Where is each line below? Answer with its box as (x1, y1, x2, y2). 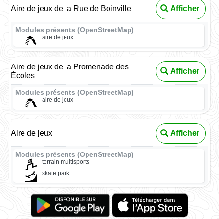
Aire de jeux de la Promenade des (11, 62, 129, 71)
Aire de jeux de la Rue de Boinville (11, 4, 131, 13)
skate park (42, 170, 69, 177)
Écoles (11, 71, 35, 80)
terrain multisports (42, 158, 89, 165)
